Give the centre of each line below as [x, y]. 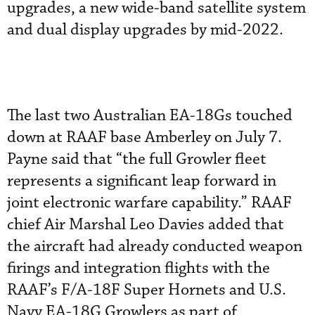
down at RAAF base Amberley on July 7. [144, 137]
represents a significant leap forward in [142, 181]
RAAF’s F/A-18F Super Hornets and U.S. [147, 290]
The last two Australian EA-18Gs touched [150, 115]
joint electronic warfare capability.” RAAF [149, 202]
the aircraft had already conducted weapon [155, 246]
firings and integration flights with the [139, 268]
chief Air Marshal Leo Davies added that [146, 224]
